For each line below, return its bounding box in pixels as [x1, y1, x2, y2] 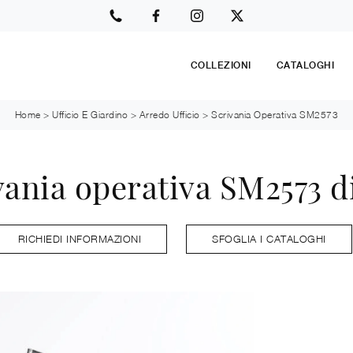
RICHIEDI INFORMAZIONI [17, 232, 141, 245]
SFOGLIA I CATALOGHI [212, 232, 326, 245]
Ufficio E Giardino [52, 109, 128, 121]
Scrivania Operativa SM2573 [211, 109, 339, 121]
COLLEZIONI [190, 60, 251, 72]
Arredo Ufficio [139, 109, 200, 121]
